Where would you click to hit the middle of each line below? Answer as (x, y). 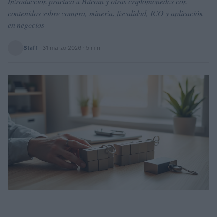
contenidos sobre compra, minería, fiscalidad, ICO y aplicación (105, 13)
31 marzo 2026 (62, 48)
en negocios (26, 24)
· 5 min (91, 48)
